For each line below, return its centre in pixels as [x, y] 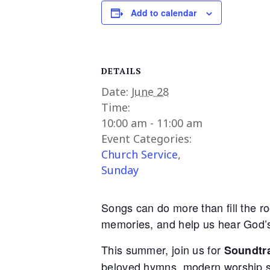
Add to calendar [164, 13]
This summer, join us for [163, 250]
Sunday [120, 170]
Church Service [140, 154]
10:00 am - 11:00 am [152, 123]
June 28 [150, 92]
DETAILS [121, 71]
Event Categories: [146, 139]
